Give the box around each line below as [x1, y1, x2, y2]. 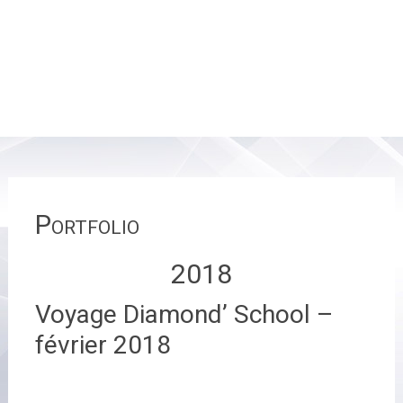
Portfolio [34, 209, 139, 240]
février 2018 [34, 330, 171, 360]
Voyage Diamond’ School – [34, 300, 333, 329]
